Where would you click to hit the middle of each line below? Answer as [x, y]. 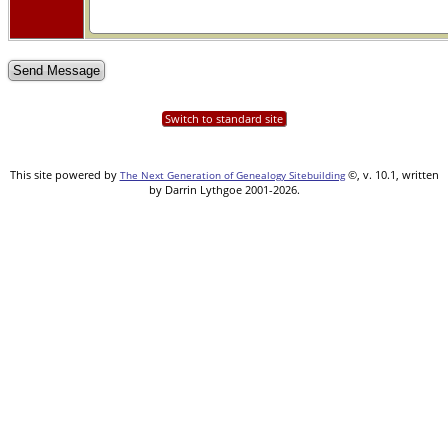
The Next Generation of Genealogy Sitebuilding [232, 174]
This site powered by [64, 174]
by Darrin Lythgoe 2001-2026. [224, 189]
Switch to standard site [223, 118]
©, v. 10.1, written [391, 174]
